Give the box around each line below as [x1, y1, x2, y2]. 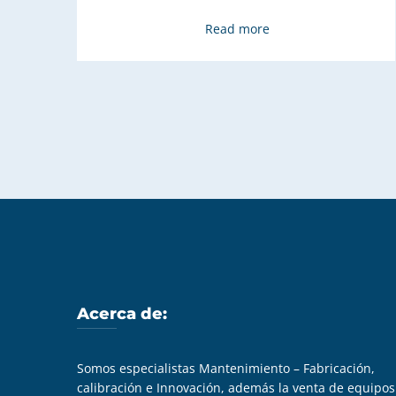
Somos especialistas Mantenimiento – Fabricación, [77, 359, 375, 377]
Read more [205, 19, 270, 37]
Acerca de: [77, 303, 167, 324]
